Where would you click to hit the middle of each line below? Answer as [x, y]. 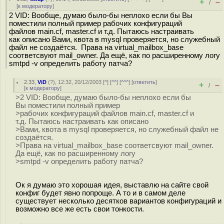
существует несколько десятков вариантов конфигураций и [118, 201]
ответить [144, 82]
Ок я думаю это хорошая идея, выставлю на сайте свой [112, 185]
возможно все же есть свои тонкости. [80, 209]
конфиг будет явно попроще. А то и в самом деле [100, 193]
